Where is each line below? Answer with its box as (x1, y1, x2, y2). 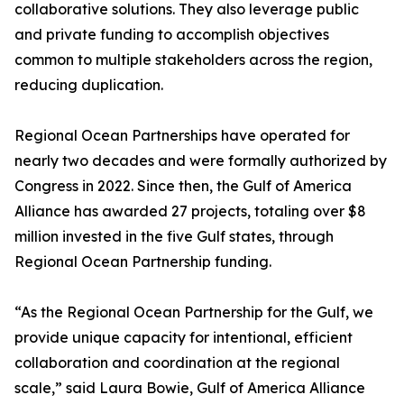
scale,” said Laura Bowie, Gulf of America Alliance (14, 379, 365, 398)
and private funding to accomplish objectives (14, 25, 329, 44)
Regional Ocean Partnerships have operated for (14, 126, 350, 145)
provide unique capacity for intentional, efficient (14, 328, 353, 347)
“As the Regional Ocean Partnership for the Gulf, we (14, 303, 373, 322)
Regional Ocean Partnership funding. (14, 252, 271, 271)
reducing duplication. (14, 76, 163, 95)
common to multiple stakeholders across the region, (14, 50, 372, 69)
